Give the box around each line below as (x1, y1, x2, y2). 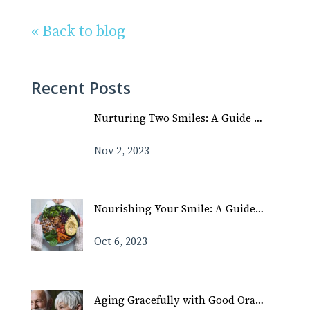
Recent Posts (30, 77, 131, 100)
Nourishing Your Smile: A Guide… (94, 201, 264, 217)
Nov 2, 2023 (94, 143, 150, 158)
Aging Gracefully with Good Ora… (94, 292, 264, 307)
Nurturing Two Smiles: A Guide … (94, 111, 263, 126)
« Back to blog (30, 20, 125, 42)
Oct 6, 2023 (94, 234, 148, 249)
